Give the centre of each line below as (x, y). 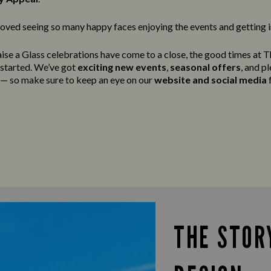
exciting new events (122, 67)
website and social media (211, 80)
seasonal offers (205, 67)
